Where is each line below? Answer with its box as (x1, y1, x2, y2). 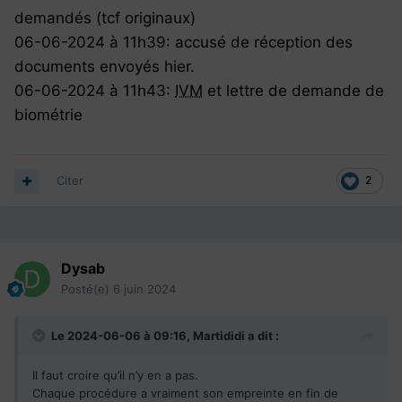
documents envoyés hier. (14, 57, 195, 75)
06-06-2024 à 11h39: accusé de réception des (14, 32, 353, 51)
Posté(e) (61, 282, 113, 297)
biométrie (14, 105, 87, 124)
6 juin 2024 (113, 282, 176, 297)
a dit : (245, 328, 279, 344)
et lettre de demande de (203, 81, 384, 100)
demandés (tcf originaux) (14, 8, 196, 27)
